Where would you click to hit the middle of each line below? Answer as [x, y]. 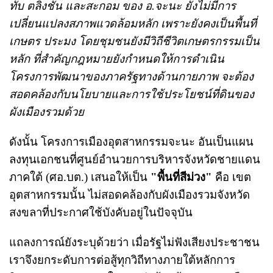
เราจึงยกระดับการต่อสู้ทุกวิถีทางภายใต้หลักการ [122, 260]
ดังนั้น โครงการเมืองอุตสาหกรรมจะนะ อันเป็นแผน [131, 141]
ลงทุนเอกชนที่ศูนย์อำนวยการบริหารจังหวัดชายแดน [135, 159]
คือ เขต [232, 177]
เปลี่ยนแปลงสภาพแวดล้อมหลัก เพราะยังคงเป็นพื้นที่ [133, 23]
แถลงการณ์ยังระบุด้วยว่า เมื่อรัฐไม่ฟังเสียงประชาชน [134, 242]
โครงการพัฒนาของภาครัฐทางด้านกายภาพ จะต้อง [131, 76]
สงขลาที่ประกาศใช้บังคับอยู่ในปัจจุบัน [101, 212]
